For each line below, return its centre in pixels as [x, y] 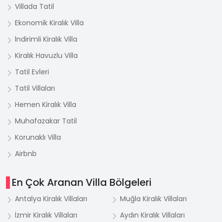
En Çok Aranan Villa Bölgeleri [82, 183]
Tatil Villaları [35, 88]
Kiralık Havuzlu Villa [46, 56]
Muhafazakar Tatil [46, 121]
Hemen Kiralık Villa [46, 105]
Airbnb [26, 154]
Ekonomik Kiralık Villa [49, 23]
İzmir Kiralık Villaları [46, 215]
